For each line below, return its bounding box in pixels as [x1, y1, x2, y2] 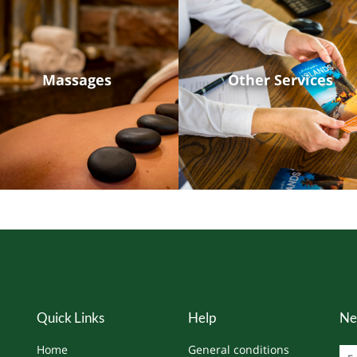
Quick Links [37, 309, 105, 326]
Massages [42, 70, 112, 89]
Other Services [227, 70, 333, 89]
